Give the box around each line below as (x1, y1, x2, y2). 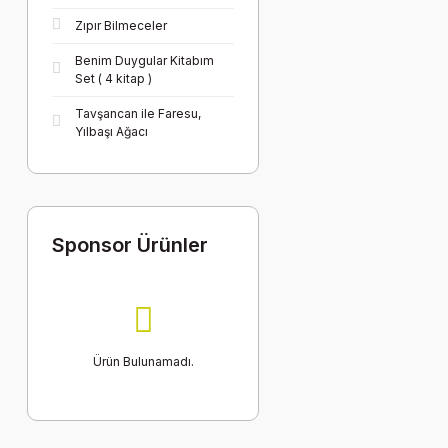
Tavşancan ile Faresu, (75, 106, 201, 121)
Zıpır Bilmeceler (75, 18, 167, 33)
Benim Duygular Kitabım (75, 53, 214, 68)
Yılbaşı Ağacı (75, 124, 148, 139)
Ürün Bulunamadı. (92, 354, 194, 369)
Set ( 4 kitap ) (75, 71, 152, 86)
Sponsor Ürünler (52, 233, 208, 257)
